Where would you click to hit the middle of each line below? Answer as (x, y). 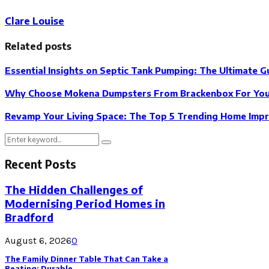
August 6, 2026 (38, 240)
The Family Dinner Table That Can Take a (86, 258)
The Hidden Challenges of (74, 189)
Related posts (38, 47)
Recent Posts (41, 164)
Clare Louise (35, 21)
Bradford (29, 217)
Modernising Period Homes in (85, 203)
